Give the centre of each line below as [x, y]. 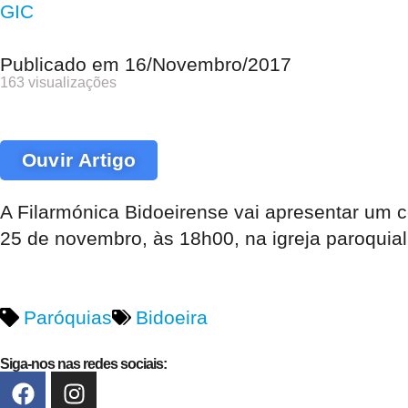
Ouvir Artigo [79, 160]
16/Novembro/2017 [208, 64]
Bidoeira [171, 317]
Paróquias [67, 317]
